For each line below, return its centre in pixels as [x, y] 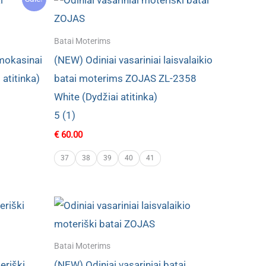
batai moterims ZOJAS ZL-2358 [125, 78]
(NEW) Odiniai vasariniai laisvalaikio [133, 60]
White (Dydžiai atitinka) [106, 96]
